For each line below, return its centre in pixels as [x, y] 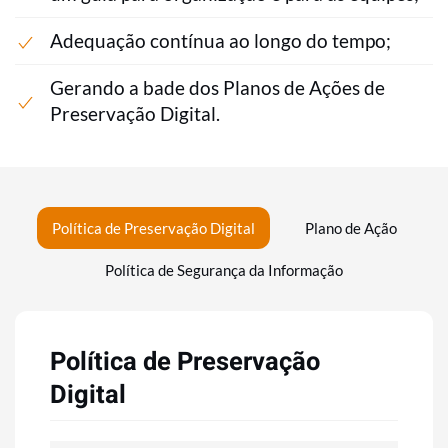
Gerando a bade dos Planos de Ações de [217, 88]
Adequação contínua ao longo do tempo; [220, 41]
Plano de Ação [350, 228]
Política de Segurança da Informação [224, 270]
